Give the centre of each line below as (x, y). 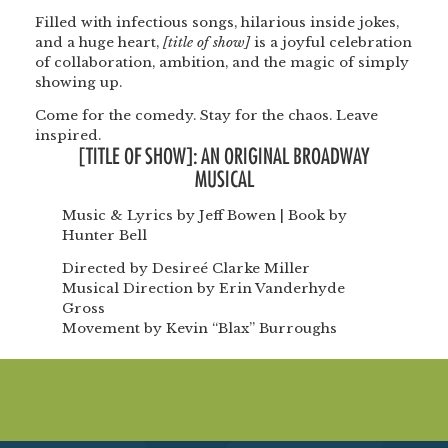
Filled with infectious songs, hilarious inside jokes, (217, 22)
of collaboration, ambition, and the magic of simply (222, 62)
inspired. (68, 136)
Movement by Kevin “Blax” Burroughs (200, 329)
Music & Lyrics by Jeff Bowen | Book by (205, 215)
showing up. (78, 82)
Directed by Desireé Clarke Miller (186, 269)
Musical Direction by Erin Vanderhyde (204, 289)
